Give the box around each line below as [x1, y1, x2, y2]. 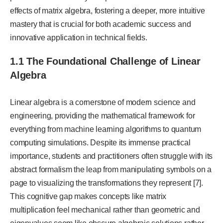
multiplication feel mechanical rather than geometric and [10, 206, 200, 215]
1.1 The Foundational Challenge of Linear [10, 56, 201, 67]
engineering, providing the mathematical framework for [10, 111, 195, 120]
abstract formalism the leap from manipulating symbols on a [10, 165, 212, 174]
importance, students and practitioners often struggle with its [10, 152, 213, 161]
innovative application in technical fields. [10, 33, 147, 42]
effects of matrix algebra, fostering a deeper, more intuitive [10, 6, 205, 15]
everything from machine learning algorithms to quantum [10, 125, 202, 134]
